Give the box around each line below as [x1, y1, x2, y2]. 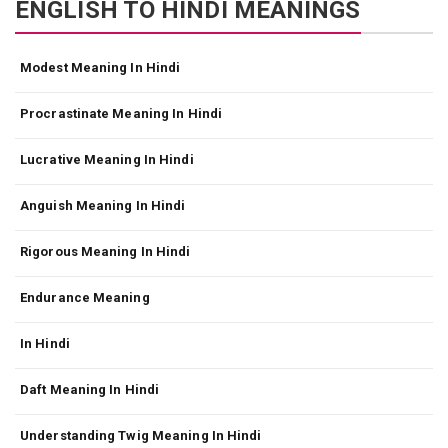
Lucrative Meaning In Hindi [20, 152, 194, 168]
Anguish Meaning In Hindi [20, 198, 186, 214]
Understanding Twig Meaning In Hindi [20, 428, 262, 444]
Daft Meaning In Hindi [20, 382, 160, 398]
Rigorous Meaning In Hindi [20, 244, 191, 260]
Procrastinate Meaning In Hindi [20, 106, 222, 122]
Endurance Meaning [20, 290, 150, 306]
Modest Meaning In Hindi [20, 60, 181, 76]
